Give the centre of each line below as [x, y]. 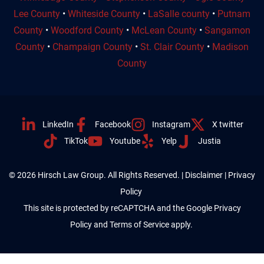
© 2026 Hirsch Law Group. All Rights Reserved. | [97, 175]
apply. [182, 225]
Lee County [37, 14]
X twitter [227, 125]
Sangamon [227, 31]
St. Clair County [172, 47]
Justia [209, 141]
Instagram [171, 125]
